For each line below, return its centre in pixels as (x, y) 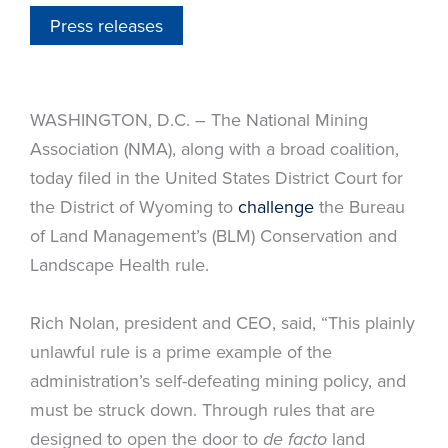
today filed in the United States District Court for (216, 177)
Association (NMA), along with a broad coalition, (214, 148)
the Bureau (362, 206)
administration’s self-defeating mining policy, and (218, 380)
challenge (278, 206)
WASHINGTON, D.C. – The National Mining (199, 119)
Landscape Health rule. (119, 264)
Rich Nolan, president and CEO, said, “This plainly (222, 322)
